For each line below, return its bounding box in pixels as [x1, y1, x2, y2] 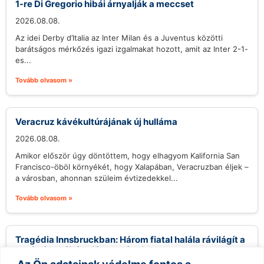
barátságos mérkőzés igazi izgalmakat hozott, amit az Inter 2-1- [15, 44, 248, 54]
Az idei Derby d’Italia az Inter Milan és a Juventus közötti [15, 33, 223, 43]
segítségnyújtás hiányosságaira [15, 245, 153, 256]
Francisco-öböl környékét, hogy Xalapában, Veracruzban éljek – [15, 162, 249, 172]
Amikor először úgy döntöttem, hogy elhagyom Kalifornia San [15, 151, 240, 161]
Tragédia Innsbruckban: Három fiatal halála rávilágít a [15, 234, 245, 246]
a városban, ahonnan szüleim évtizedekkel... [15, 173, 178, 183]
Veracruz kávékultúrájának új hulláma [15, 116, 177, 128]
